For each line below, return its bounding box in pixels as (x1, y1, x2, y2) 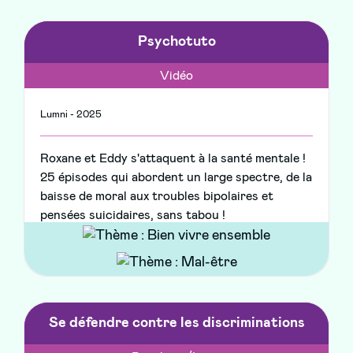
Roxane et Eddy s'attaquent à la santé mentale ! (40, 152, 306, 165)
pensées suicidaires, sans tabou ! (40, 209, 225, 222)
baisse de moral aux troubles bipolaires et (40, 190, 273, 203)
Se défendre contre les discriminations (48, 316, 305, 331)
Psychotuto (137, 35, 216, 50)
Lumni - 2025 (40, 110, 102, 121)
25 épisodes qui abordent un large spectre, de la (40, 171, 312, 184)
